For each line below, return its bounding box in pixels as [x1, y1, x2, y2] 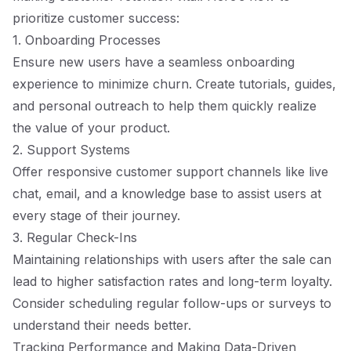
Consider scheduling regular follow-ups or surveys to [13, 295, 331, 311]
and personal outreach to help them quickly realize [13, 98, 317, 114]
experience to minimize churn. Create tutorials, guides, [13, 76, 336, 92]
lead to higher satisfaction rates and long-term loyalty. [13, 273, 332, 289]
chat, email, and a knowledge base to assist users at [13, 186, 321, 201]
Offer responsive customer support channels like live [13, 164, 328, 179]
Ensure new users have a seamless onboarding [13, 54, 295, 70]
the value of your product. [13, 120, 170, 136]
